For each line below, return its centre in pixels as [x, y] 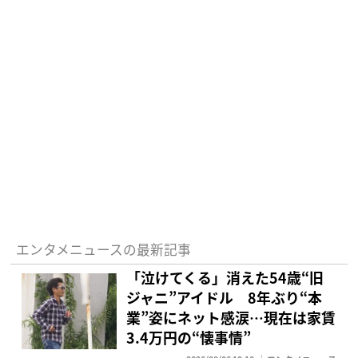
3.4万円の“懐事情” [189, 338]
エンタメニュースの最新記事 [103, 249]
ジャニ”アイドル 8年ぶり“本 [225, 298]
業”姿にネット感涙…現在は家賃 [231, 318]
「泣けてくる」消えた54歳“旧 [225, 278]
